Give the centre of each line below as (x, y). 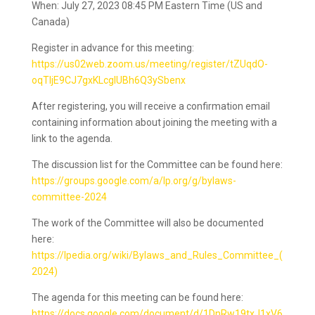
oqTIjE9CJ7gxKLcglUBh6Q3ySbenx (108, 80)
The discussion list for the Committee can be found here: (157, 165)
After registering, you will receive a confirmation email (150, 106)
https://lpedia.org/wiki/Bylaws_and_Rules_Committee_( (157, 255)
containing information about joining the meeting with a (154, 122)
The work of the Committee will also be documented (147, 223)
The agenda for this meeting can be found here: (137, 297)
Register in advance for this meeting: (112, 48)
